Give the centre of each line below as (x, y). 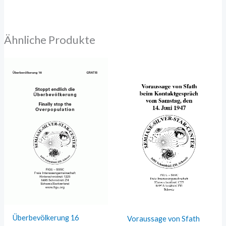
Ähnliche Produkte (49, 39)
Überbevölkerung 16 (46, 217)
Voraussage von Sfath (163, 218)
